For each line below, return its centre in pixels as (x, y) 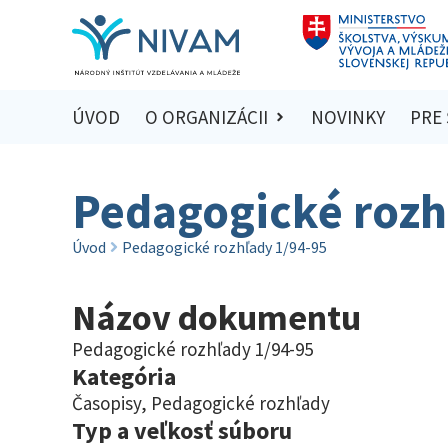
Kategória (124, 376)
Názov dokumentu (216, 317)
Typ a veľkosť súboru (182, 430)
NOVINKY (348, 117)
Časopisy (106, 402)
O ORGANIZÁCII (206, 117)
